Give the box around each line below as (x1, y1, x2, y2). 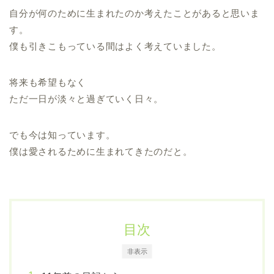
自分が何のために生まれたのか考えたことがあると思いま (9, 8, 260, 19)
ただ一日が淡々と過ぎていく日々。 (9, 94, 164, 105)
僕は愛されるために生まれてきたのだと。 (9, 146, 193, 157)
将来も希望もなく (9, 77, 87, 88)
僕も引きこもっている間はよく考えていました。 (9, 41, 221, 52)
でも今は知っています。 (9, 130, 116, 141)
